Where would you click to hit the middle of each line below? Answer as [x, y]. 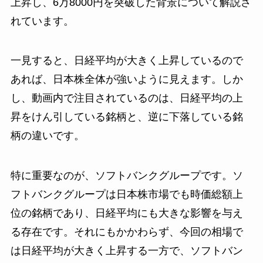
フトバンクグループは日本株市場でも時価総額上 [127, 195]
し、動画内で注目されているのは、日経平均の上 [127, 98]
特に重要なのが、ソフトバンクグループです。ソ [127, 176]
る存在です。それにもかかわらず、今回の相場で [127, 232]
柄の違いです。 [47, 136]
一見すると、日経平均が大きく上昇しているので [127, 61]
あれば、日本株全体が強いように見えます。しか [127, 80]
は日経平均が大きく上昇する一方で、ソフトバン [127, 251]
